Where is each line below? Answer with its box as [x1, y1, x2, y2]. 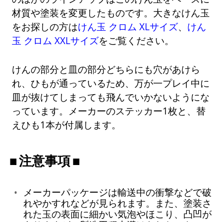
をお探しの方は [12, 20, 78, 33]
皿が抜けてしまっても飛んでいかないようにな [12, 90, 210, 103]
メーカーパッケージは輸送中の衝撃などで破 [23, 186, 212, 199]
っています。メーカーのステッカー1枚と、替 [12, 104, 206, 117]
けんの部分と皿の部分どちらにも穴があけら [12, 62, 201, 75]
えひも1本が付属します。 [12, 118, 121, 131]
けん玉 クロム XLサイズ [78, 20, 178, 33]
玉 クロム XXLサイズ [12, 34, 99, 47]
